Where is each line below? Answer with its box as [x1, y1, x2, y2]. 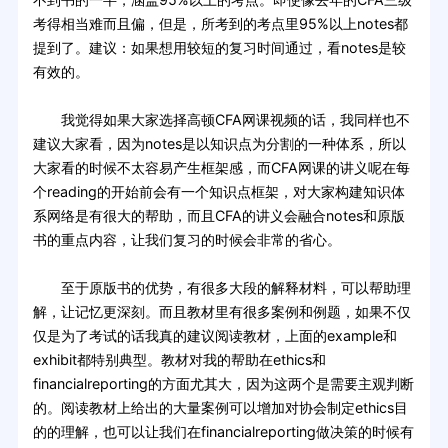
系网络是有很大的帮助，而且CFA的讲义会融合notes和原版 [32, 206, 405, 224]
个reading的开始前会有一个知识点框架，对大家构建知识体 [32, 182, 405, 200]
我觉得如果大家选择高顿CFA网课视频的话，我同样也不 [32, 110, 410, 128]
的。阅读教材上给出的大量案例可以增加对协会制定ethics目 [32, 398, 408, 416]
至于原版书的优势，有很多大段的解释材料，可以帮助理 [32, 278, 411, 296]
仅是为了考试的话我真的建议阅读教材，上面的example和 [32, 326, 397, 344]
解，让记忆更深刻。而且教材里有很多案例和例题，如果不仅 [32, 302, 411, 320]
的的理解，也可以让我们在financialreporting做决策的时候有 [32, 422, 414, 440]
